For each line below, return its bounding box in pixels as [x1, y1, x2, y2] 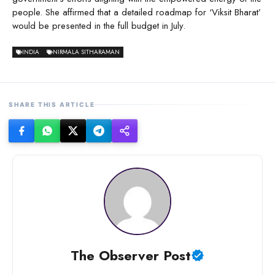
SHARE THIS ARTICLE [9, 100, 95, 108]
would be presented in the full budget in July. [12, 19, 185, 33]
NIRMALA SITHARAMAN [53, 47, 120, 56]
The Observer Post [71, 245, 191, 265]
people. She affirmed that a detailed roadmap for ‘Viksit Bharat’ [12, 6, 261, 20]
